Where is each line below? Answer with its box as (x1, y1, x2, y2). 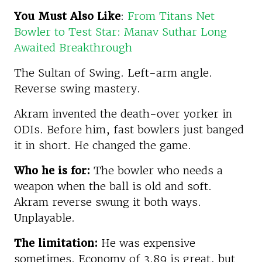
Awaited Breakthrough (14, 40, 132, 54)
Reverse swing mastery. (14, 81, 140, 95)
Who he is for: (14, 163, 90, 177)
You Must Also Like (14, 9, 120, 23)
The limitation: (14, 236, 98, 250)
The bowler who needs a (90, 163, 223, 177)
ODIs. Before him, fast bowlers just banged (14, 122, 244, 136)
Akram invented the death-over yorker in (14, 106, 232, 120)
